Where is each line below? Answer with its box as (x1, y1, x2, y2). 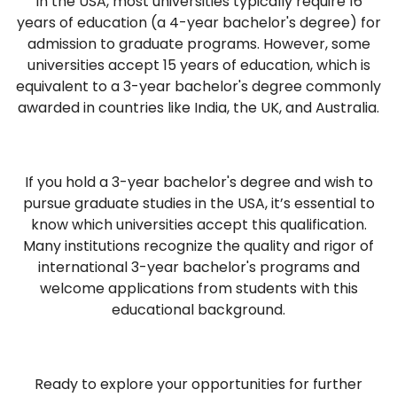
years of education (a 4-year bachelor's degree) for (16, 12, 381, 33)
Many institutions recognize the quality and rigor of (23, 236, 374, 256)
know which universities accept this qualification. (30, 214, 367, 235)
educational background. (112, 300, 285, 320)
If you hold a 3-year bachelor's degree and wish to (24, 172, 373, 192)
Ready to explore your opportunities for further (35, 374, 362, 394)
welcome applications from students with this (39, 278, 358, 299)
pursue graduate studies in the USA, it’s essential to (22, 193, 375, 214)
